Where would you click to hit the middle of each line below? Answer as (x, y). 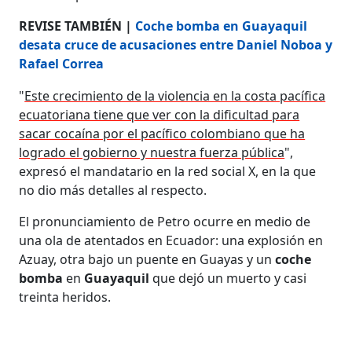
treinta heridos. (65, 297)
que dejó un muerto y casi (230, 278)
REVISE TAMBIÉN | (77, 26)
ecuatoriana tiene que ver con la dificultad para (159, 114)
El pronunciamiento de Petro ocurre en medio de (165, 221)
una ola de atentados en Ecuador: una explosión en (171, 240)
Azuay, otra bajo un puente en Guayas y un (147, 259)
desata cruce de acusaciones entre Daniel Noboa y (176, 44)
